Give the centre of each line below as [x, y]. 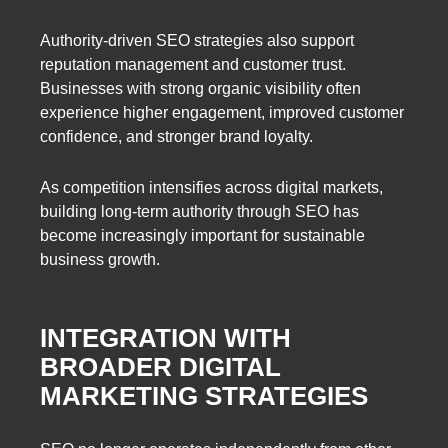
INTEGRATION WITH [165, 338]
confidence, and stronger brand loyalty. [176, 136]
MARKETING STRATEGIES [204, 396]
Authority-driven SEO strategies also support [197, 40]
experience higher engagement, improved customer [222, 112]
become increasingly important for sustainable [202, 235]
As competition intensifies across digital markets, [211, 187]
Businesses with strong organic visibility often [200, 88]
